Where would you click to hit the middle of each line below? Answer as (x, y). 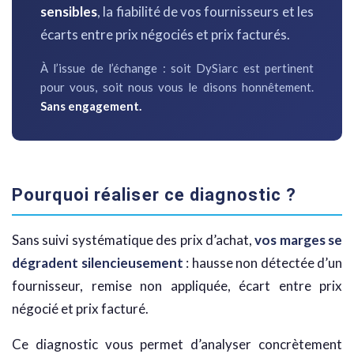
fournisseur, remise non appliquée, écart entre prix (177, 286)
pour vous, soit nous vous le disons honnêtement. (177, 87)
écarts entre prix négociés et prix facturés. (165, 35)
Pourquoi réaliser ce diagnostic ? (154, 195)
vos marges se (298, 240)
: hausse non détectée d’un (262, 263)
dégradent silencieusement (98, 263)
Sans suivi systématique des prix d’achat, (134, 240)
